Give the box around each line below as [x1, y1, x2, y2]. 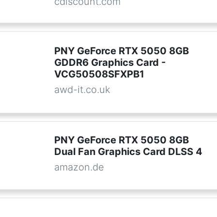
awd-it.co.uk [54, 84, 110, 95]
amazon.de [54, 161, 104, 173]
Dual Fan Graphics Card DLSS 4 [54, 146, 202, 157]
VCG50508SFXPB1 [54, 68, 144, 80]
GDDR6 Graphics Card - [54, 57, 166, 68]
